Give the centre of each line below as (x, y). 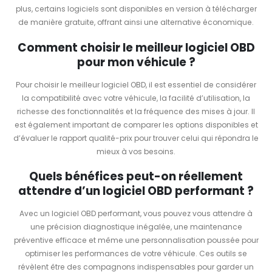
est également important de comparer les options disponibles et (136, 124)
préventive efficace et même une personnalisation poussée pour (136, 240)
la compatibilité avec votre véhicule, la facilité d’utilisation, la (136, 98)
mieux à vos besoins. (136, 151)
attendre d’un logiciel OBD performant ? (136, 191)
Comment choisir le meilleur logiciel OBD (136, 47)
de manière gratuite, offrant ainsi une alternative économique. (136, 22)
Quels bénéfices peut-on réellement (136, 177)
